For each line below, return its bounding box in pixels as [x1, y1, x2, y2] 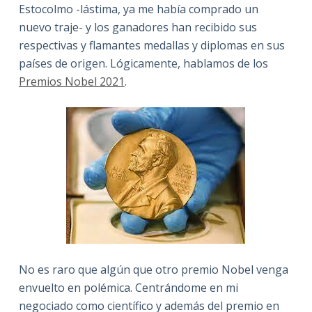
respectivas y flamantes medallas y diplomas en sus [18, 37, 285, 53]
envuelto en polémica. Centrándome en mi [18, 279, 238, 295]
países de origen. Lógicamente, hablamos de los [18, 55, 268, 71]
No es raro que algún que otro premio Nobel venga [18, 261, 288, 277]
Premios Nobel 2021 [18, 73, 125, 89]
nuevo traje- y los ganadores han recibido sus [18, 19, 257, 35]
